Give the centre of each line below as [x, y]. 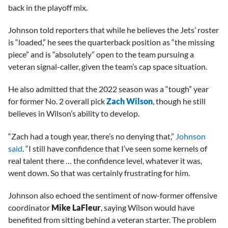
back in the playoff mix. [48, 8]
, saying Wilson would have [148, 207]
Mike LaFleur [76, 207]
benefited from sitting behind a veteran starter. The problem [112, 219]
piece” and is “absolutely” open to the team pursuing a [101, 54]
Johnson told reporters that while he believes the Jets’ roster [113, 30]
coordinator [30, 207]
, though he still [179, 101]
